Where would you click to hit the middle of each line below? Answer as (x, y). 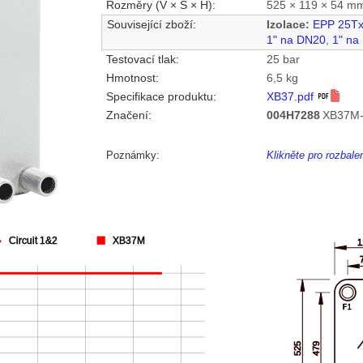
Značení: (129, 116)
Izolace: (288, 25)
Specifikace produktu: (162, 97)
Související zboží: (152, 25)
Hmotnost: (133, 79)
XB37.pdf (292, 97)
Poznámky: (132, 156)
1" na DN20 (297, 41)
